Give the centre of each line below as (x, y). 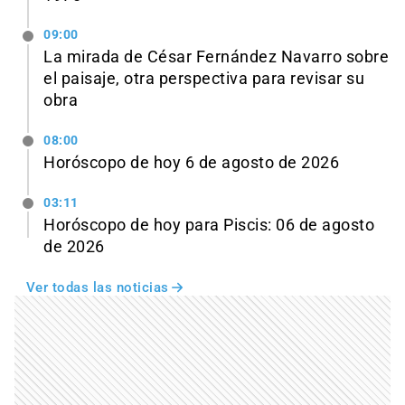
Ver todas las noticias (97, 288)
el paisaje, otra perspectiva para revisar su (204, 79)
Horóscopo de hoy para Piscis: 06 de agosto (209, 226)
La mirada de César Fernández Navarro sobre (216, 57)
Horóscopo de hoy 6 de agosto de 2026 (191, 163)
